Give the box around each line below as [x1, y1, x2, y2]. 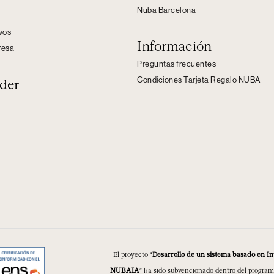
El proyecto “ [113, 251, 152, 259]
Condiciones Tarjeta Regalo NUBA [137, 76, 261, 84]
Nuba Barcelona [137, 6, 196, 14]
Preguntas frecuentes [137, 60, 216, 68]
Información [137, 40, 212, 54]
